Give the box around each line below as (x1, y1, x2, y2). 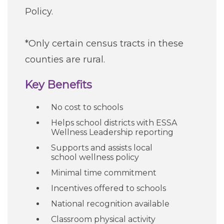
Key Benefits (25, 78, 92, 91)
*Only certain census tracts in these (25, 38, 183, 49)
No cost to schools (51, 102, 123, 112)
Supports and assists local (51, 143, 152, 152)
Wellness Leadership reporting (51, 127, 173, 137)
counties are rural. (25, 54, 105, 65)
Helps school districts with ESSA (51, 118, 177, 127)
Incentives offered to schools (51, 183, 166, 193)
